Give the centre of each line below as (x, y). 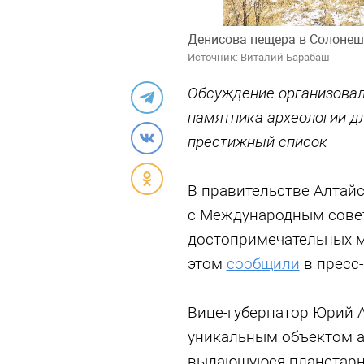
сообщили (263, 264)
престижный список (257, 142)
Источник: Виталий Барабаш (258, 57)
